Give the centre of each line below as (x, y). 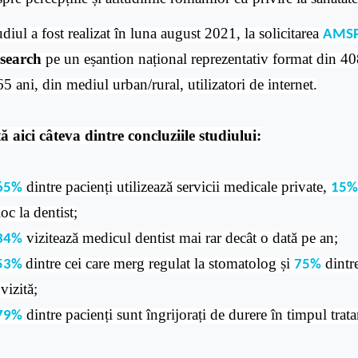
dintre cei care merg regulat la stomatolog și (160, 263)
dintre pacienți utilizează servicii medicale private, (177, 187)
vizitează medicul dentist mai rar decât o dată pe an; (180, 238)
